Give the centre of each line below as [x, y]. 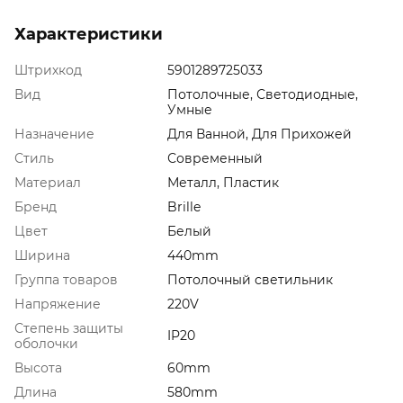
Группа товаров [66, 279]
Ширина [42, 255]
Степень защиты [69, 328]
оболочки [46, 343]
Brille [184, 206]
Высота [38, 367]
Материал [48, 182]
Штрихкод [48, 70]
